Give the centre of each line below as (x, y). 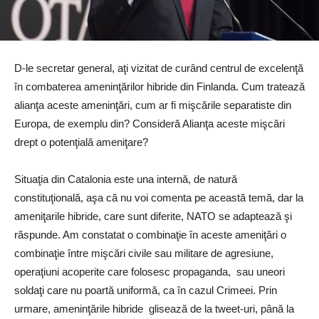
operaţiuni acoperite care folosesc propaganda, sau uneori (150, 271)
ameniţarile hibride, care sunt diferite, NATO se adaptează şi (153, 216)
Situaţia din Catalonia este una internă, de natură (126, 179)
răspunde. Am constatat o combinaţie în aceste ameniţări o (150, 234)
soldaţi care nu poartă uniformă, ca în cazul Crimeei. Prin (146, 290)
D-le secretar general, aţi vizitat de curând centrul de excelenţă (159, 68)
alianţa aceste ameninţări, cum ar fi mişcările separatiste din (153, 105)
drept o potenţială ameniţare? (81, 142)
